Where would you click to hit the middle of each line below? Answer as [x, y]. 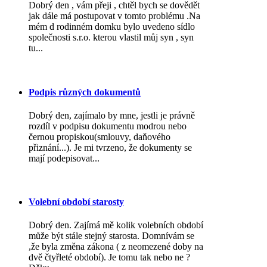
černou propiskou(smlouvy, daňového [100, 136]
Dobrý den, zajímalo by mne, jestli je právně [112, 115]
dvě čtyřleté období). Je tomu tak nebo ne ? [109, 257]
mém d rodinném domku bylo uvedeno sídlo [112, 27]
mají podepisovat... [64, 158]
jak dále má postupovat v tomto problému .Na [114, 16]
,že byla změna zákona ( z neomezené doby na [116, 247]
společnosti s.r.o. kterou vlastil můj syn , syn [111, 38]
